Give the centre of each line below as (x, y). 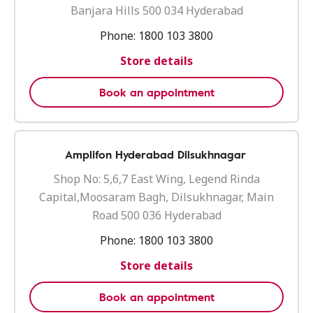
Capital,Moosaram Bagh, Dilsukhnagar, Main (156, 197)
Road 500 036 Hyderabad (156, 215)
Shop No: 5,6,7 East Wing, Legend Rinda (156, 179)
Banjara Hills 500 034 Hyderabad (156, 10)
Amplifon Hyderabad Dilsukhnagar (155, 154)
